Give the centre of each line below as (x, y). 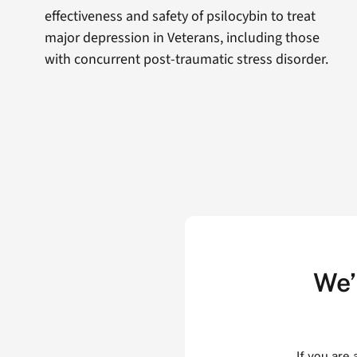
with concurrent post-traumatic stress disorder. (186, 59)
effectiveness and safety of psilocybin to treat (180, 16)
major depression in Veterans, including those (182, 37)
